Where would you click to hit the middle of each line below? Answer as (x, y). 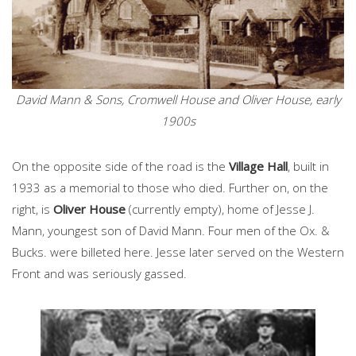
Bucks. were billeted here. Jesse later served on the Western (178, 252)
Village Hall (258, 166)
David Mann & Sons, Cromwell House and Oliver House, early (178, 100)
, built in (308, 166)
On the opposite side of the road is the (120, 166)
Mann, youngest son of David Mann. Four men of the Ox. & (171, 231)
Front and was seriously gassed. (99, 274)
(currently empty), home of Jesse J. (220, 209)
